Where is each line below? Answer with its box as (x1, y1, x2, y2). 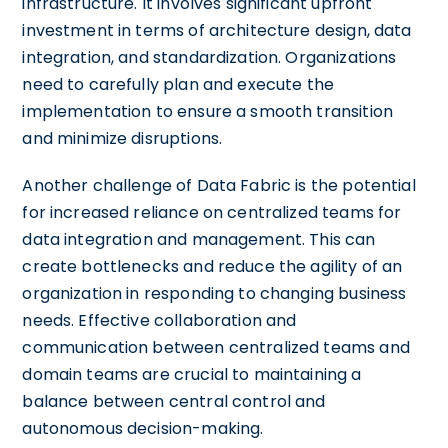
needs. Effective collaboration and (22, 308, 297, 332)
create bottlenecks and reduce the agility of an (22, 254, 403, 278)
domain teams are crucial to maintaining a (22, 362, 362, 386)
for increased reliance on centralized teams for (22, 200, 402, 224)
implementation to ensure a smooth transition (22, 99, 393, 123)
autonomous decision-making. (22, 416, 264, 440)
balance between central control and (22, 389, 326, 413)
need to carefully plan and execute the (22, 72, 335, 96)
